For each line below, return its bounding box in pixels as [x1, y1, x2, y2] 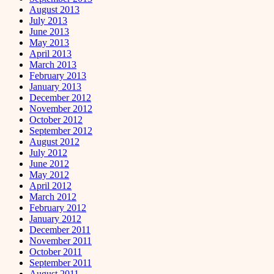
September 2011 [29, 257, 92, 268]
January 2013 [29, 81, 81, 92]
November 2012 [29, 103, 92, 114]
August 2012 [29, 136, 80, 147]
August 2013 [29, 4, 80, 15]
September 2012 [29, 125, 92, 136]
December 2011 [29, 224, 91, 235]
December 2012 [29, 92, 91, 103]
